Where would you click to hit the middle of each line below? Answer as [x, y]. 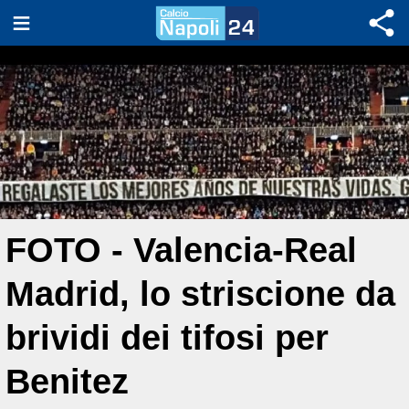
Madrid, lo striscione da [200, 294]
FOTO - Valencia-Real [181, 250]
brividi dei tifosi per [167, 337]
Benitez [67, 381]
